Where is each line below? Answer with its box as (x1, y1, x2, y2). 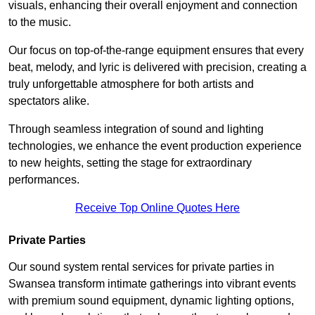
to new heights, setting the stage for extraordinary (8, 156, 252, 169)
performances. (8, 173, 79, 186)
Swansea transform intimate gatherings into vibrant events (8, 277, 296, 290)
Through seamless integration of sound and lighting (8, 122, 264, 135)
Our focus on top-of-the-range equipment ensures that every (8, 44, 304, 56)
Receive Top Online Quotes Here (75, 201, 240, 214)
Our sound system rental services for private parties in (8, 260, 274, 273)
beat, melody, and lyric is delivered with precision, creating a (8, 60, 307, 73)
